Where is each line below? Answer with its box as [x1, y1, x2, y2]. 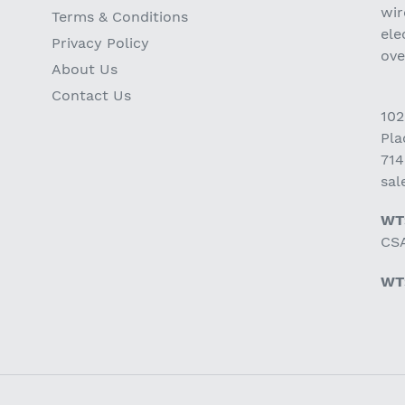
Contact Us [52, 86, 132, 104]
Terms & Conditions [52, 7, 189, 25]
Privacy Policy [52, 33, 150, 52]
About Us [52, 60, 118, 78]
